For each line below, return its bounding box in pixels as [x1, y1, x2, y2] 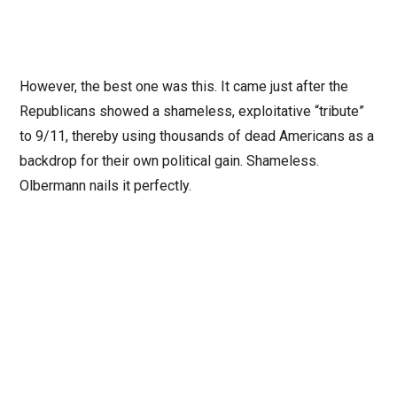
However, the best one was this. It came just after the [19, 77, 348, 95]
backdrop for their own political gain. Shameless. [19, 152, 319, 169]
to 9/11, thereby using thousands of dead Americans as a [19, 127, 374, 144]
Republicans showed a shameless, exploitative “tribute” [19, 102, 364, 120]
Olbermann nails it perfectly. [19, 176, 191, 194]
